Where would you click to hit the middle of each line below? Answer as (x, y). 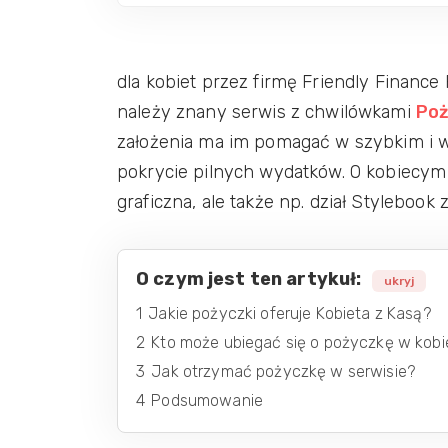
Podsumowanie (207, 400)
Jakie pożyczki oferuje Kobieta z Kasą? (290, 313)
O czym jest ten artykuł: (249, 279)
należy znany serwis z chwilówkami (266, 112)
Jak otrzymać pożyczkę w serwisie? (284, 371)
